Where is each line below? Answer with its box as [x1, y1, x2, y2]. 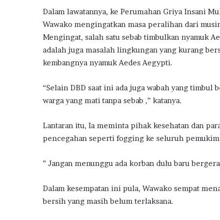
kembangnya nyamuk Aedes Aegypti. [43, 58, 172, 68]
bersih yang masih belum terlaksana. [43, 196, 173, 206]
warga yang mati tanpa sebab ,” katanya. [43, 96, 182, 106]
